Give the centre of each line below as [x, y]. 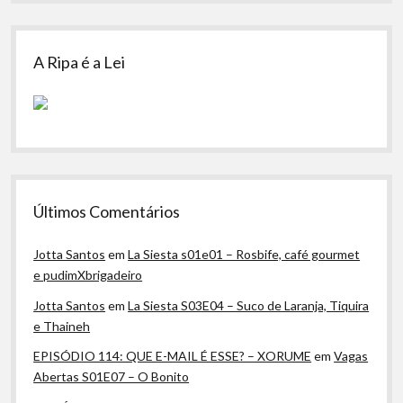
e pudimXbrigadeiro [88, 275]
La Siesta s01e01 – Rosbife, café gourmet [244, 254]
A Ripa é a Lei [80, 62]
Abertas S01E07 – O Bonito [112, 376]
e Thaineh [62, 326]
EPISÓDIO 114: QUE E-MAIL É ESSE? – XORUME [173, 356]
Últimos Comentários [107, 211]
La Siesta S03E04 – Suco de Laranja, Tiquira [249, 305]
